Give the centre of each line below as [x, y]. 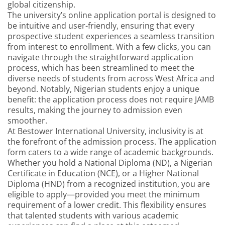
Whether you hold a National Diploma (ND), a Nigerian [110, 162]
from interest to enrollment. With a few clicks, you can [109, 46]
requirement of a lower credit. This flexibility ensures [107, 205]
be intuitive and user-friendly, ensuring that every [101, 25]
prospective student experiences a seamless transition [111, 36]
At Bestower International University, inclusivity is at [105, 131]
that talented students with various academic [93, 215]
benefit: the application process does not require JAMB [111, 99]
